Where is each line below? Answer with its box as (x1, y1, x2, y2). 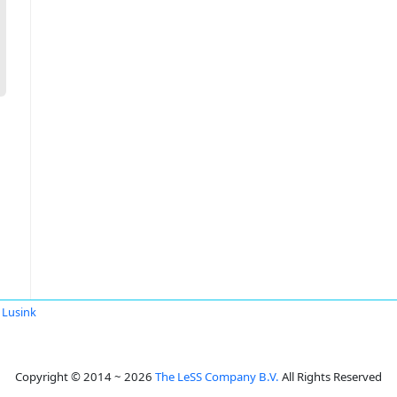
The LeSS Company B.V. (155, 369, 279, 385)
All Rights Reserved (279, 369, 382, 385)
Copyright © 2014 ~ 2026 (15, 369, 155, 385)
